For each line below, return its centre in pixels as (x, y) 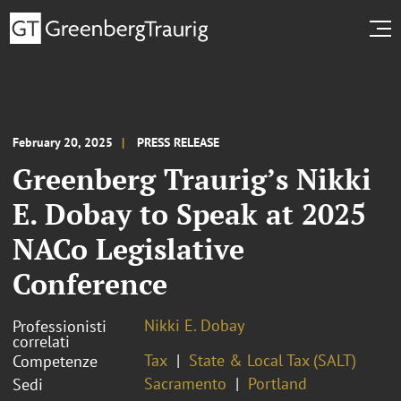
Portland (277, 383)
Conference (90, 283)
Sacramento (185, 383)
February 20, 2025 (63, 142)
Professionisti (60, 326)
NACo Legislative (128, 248)
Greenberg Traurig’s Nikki (192, 179)
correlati (41, 341)
